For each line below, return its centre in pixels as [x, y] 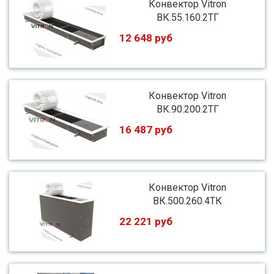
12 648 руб [146, 38]
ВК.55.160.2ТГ [187, 17]
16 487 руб [146, 130]
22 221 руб [146, 221]
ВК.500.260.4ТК [188, 201]
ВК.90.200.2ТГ [187, 109]
